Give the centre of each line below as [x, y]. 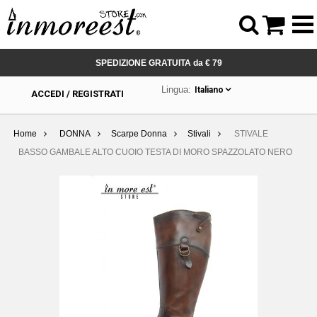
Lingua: [177, 90]
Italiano [209, 90]
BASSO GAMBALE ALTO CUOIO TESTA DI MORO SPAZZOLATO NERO [155, 152]
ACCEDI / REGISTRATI [77, 94]
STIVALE [251, 134]
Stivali [199, 134]
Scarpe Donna [139, 134]
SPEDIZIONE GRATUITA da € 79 [158, 63]
